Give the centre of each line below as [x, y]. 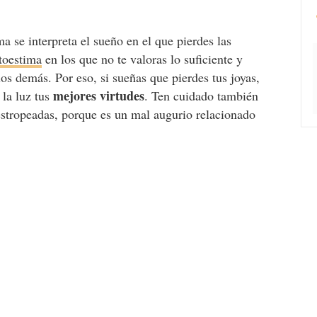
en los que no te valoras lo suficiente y [143, 59]
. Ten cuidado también [202, 96]
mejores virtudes [99, 96]
